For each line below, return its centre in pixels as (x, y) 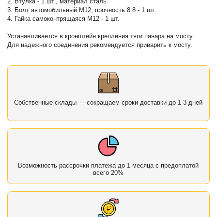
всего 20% (108, 172)
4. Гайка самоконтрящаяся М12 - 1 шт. (64, 18)
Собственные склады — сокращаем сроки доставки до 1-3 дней (108, 102)
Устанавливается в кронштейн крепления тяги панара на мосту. (101, 36)
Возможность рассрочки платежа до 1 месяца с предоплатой (108, 165)
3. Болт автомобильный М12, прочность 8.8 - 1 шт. (82, 10)
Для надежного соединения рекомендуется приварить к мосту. (100, 45)
